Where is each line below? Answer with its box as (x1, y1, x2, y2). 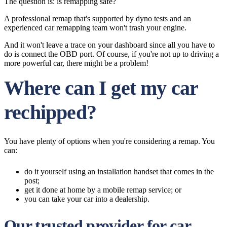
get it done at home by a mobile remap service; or (24, 185, 181, 194)
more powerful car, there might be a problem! (4, 59, 148, 67)
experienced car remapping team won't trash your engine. (4, 23, 186, 32)
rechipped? (4, 101, 96, 124)
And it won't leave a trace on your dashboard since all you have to (4, 41, 215, 49)
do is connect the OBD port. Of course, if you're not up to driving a (4, 50, 219, 58)
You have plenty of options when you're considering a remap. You (4, 137, 215, 145)
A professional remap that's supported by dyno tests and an (4, 14, 191, 23)
